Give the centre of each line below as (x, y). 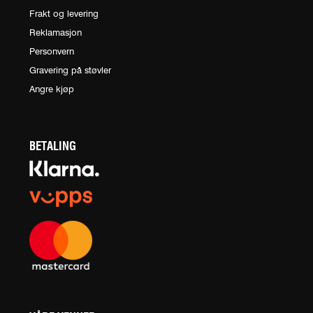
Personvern (52, 52)
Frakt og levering (64, 14)
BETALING (53, 146)
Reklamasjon (56, 33)
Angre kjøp (52, 89)
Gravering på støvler (70, 71)
